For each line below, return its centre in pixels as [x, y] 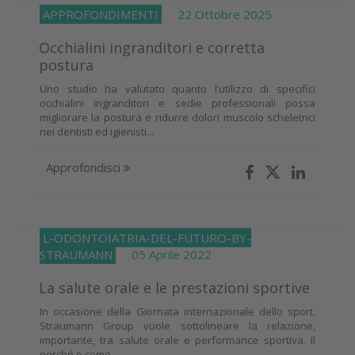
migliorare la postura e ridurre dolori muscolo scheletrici [177, 117]
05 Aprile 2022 [164, 254]
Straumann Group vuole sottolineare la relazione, [177, 325]
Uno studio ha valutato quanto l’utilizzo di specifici [177, 88]
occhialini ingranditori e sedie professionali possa [177, 103]
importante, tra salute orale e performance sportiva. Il [177, 340]
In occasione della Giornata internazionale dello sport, [177, 311]
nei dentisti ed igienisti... [97, 131]
